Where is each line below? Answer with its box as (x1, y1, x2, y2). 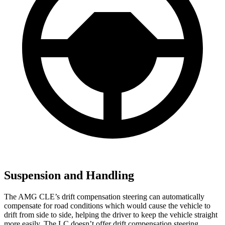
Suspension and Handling (4, 168, 134, 182)
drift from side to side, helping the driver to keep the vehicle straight (4, 210, 217, 219)
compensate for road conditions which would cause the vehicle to (4, 201, 210, 210)
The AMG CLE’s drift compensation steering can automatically (4, 192, 204, 201)
